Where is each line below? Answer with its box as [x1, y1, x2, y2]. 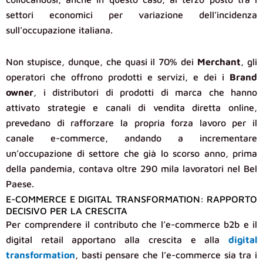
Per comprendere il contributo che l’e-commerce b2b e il [6, 219, 257, 230]
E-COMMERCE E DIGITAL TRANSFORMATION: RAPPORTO [6, 194, 257, 205]
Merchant [197, 56, 241, 68]
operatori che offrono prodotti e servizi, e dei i [6, 72, 230, 83]
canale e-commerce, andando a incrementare [6, 133, 257, 144]
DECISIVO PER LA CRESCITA [6, 205, 127, 217]
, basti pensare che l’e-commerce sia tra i [75, 249, 257, 261]
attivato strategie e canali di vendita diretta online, [6, 102, 257, 113]
